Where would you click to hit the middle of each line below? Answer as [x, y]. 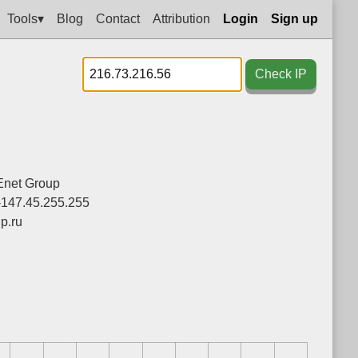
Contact [118, 18]
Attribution [181, 18]
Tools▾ [26, 18]
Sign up [294, 18]
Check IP [281, 74]
